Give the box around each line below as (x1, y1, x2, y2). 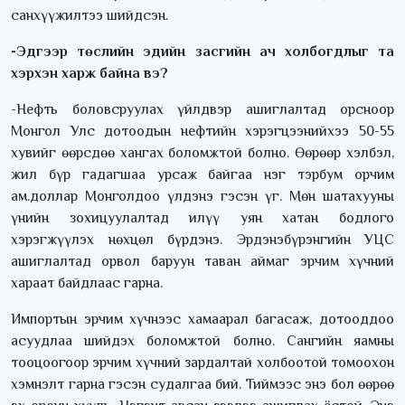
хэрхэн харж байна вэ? (11, 65, 168, 82)
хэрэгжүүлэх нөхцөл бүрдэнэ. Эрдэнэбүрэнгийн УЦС (11, 231, 394, 249)
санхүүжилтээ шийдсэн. (11, 7, 168, 24)
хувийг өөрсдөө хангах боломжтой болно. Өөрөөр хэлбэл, (11, 145, 394, 162)
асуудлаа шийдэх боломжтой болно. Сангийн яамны (11, 333, 394, 350)
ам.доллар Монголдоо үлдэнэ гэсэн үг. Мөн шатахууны (11, 188, 394, 205)
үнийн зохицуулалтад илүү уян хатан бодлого (11, 210, 394, 227)
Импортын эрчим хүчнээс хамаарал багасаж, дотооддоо (11, 311, 394, 328)
